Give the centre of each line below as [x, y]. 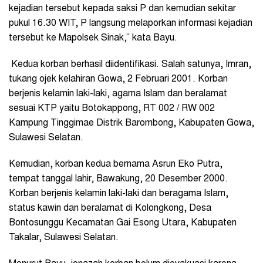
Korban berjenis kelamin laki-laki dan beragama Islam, [119, 193]
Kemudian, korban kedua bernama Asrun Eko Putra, [116, 164]
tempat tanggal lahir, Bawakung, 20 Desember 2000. [118, 179]
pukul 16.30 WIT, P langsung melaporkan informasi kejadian [131, 23]
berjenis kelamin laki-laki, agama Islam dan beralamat [118, 94]
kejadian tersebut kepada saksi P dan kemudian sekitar [122, 9]
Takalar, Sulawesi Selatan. [64, 237]
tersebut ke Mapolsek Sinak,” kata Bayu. [93, 38]
